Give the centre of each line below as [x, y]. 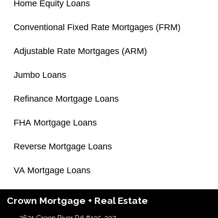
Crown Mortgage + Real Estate [77, 200]
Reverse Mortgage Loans [63, 146]
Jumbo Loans [40, 75]
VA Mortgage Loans [52, 170]
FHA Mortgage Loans [55, 122]
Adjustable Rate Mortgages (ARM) [80, 51]
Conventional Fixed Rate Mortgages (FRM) [97, 27]
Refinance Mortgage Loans [66, 99]
